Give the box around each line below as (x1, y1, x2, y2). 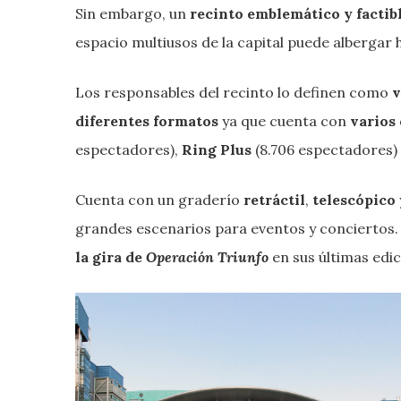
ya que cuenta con (218, 111, 350, 130)
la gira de (75, 247, 146, 266)
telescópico (312, 190, 396, 209)
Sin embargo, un (75, 4, 190, 22)
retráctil (243, 190, 305, 209)
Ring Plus (182, 140, 252, 158)
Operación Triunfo (146, 247, 269, 266)
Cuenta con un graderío (75, 190, 243, 209)
